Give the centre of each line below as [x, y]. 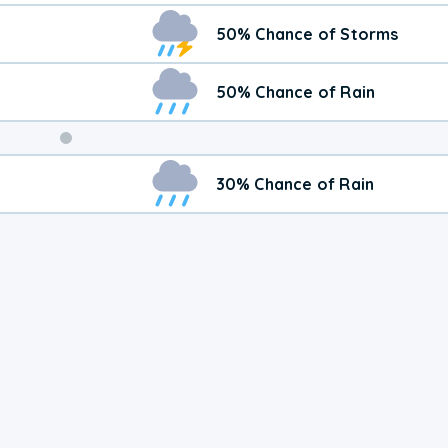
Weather [116, 204]
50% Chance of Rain [295, 91]
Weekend [120, 172]
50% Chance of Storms [307, 33]
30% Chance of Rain [295, 183]
